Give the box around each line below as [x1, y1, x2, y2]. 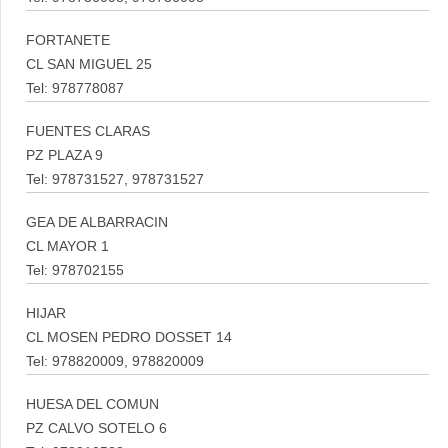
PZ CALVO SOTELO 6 [26, 421, 167, 436]
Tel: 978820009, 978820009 [26, 354, 204, 369]
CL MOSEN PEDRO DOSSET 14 [26, 330, 232, 345]
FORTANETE [26, 33, 110, 48]
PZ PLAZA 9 [26, 148, 103, 163]
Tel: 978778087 [26, 81, 124, 96]
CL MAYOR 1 [26, 239, 109, 254]
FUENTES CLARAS [26, 124, 150, 139]
